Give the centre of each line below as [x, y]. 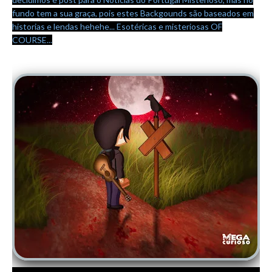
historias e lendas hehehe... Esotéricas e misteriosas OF [117, 27]
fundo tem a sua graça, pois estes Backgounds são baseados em [133, 13]
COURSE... [32, 40]
